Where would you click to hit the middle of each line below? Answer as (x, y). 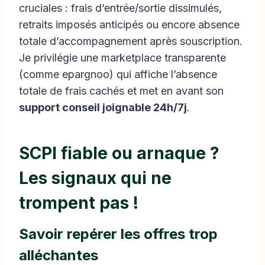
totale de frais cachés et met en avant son (121, 91)
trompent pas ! (79, 203)
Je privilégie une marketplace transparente (122, 57)
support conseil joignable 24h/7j (103, 107)
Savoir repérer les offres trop (118, 234)
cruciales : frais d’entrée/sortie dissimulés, (120, 8)
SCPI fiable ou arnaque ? (119, 153)
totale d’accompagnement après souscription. (131, 41)
